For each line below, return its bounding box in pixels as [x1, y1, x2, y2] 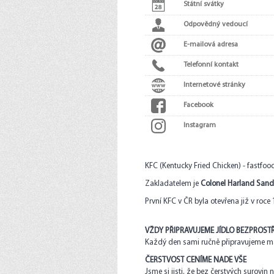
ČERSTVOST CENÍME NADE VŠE [145, 256, 246, 264]
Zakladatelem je [145, 180, 201, 188]
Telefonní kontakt [183, 61, 239, 68]
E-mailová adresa [183, 41, 238, 48]
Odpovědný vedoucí [183, 21, 248, 28]
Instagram [183, 122, 216, 129]
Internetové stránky [183, 81, 245, 89]
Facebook [183, 102, 213, 109]
